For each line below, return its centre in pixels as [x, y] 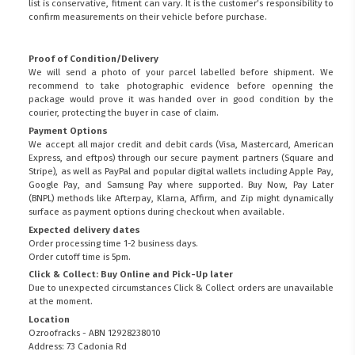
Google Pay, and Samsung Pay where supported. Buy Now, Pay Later [181, 184]
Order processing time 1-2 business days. [114, 243]
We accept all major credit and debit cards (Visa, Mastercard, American [181, 144]
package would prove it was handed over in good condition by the [181, 99]
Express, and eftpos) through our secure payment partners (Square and [181, 157]
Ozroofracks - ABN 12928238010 [95, 333]
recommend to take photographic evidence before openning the [181, 86]
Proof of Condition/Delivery [94, 59]
